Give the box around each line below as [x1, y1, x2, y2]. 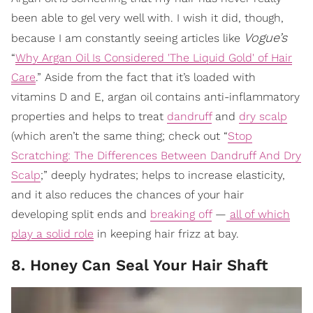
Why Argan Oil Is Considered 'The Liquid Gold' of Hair [15, 51, 292, 65]
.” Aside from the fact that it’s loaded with [36, 71, 256, 85]
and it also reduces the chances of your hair [11, 188, 244, 202]
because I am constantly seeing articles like [11, 31, 240, 45]
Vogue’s [240, 30, 287, 45]
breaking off [150, 208, 212, 221]
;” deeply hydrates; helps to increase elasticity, [41, 168, 285, 182]
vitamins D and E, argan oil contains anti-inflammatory [11, 90, 300, 104]
